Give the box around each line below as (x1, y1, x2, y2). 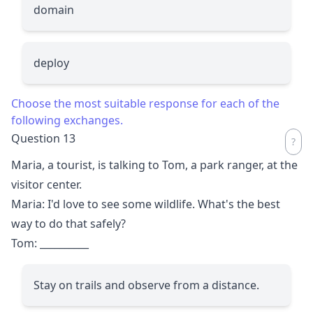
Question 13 (11, 130, 75, 146)
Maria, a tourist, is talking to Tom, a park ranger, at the (11, 156, 298, 173)
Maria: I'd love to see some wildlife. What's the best (11, 196, 280, 212)
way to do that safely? (11, 215, 126, 231)
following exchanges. (11, 112, 123, 128)
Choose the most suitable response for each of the (11, 95, 279, 111)
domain (34, 1, 74, 17)
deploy (34, 54, 69, 71)
